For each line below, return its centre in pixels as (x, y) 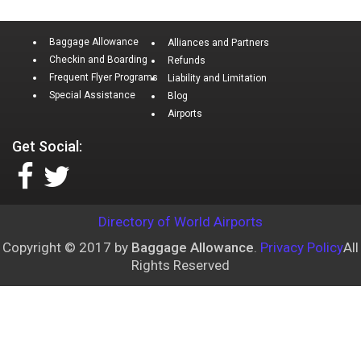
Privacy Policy (302, 247)
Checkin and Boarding (98, 59)
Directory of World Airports (180, 221)
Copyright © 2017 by (67, 247)
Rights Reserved (180, 265)
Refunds (187, 60)
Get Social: (47, 146)
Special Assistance (92, 95)
